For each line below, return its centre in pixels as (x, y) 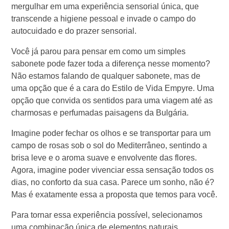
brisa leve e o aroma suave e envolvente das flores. (104, 157)
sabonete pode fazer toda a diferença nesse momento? (111, 63)
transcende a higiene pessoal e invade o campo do (104, 18)
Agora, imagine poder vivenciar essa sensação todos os (113, 170)
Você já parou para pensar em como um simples (99, 51)
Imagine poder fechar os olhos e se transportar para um (111, 133)
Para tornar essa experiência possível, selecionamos (107, 215)
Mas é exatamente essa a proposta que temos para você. (114, 194)
